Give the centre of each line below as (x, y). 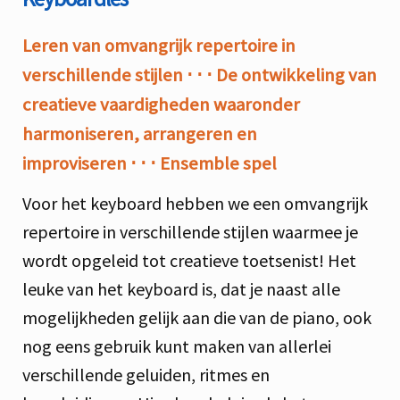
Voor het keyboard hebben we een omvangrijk (195, 204)
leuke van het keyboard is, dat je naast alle (181, 289)
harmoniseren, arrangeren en (140, 133)
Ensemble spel (218, 163)
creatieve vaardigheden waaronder (161, 104)
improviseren (76, 163)
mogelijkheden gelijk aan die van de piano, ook (197, 318)
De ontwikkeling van (296, 75)
